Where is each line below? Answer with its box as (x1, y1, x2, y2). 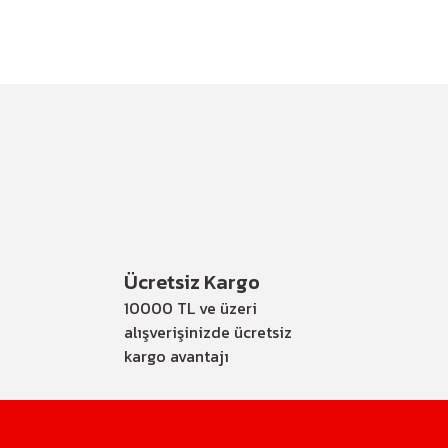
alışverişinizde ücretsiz (124, 320, 292, 344)
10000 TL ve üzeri (124, 296, 257, 320)
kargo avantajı (124, 344, 229, 368)
